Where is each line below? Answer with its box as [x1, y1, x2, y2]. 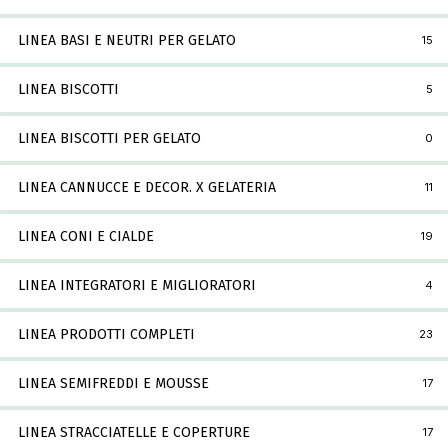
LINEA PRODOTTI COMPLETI [18, 326, 195, 344]
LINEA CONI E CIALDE [18, 228, 154, 246]
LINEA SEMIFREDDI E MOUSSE [18, 375, 209, 393]
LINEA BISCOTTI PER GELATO [18, 130, 201, 148]
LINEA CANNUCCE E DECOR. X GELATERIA [18, 179, 276, 197]
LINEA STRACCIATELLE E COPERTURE [18, 424, 250, 442]
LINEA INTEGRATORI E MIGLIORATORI [18, 277, 256, 295]
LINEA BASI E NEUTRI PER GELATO [18, 32, 236, 50]
